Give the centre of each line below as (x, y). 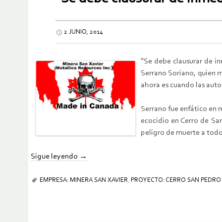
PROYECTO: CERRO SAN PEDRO (176, 180)
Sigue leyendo (55, 157)
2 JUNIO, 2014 (83, 32)
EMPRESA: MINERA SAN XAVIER (84, 180)
